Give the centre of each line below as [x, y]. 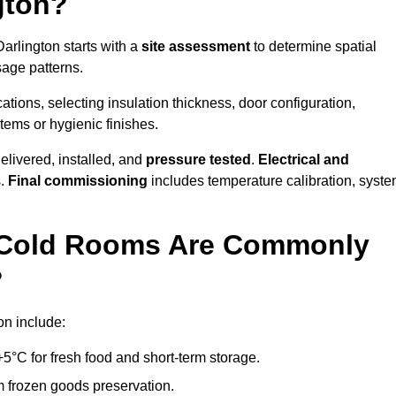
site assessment [196, 47]
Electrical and [304, 160]
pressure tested [198, 160]
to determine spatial [313, 47]
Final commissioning [78, 181]
